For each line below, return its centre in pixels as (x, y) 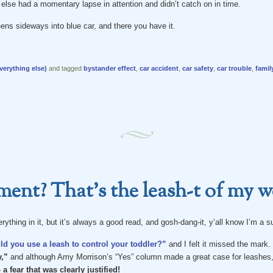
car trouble (234, 68)
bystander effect (109, 68)
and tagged (65, 68)
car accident (159, 68)
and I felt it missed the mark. (219, 244)
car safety (197, 68)
